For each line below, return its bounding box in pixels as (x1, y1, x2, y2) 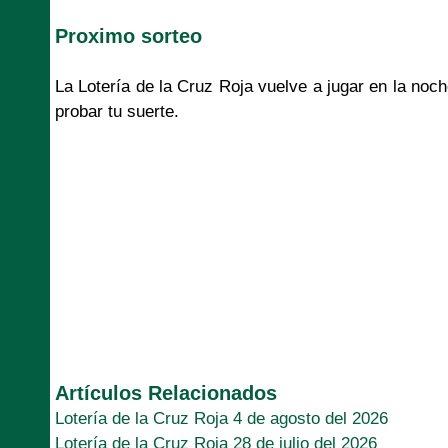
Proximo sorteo (55, 24, 202, 47)
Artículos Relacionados (55, 381, 277, 404)
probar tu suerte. (55, 101, 179, 121)
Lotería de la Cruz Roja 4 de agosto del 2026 (55, 408, 388, 428)
